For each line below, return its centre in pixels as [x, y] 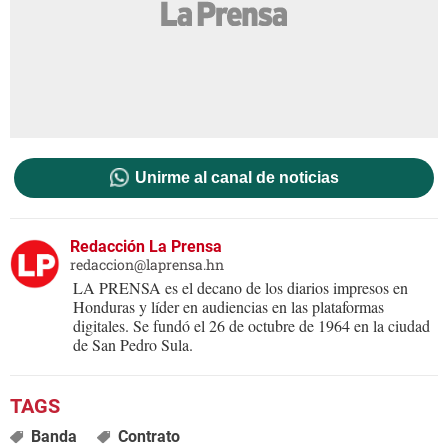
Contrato [148, 436]
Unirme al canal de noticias [236, 177]
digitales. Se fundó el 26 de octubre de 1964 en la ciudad [251, 325]
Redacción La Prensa [146, 246]
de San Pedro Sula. [133, 344]
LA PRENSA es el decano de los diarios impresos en [240, 287]
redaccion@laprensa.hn [147, 264]
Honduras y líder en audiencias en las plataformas [228, 306]
